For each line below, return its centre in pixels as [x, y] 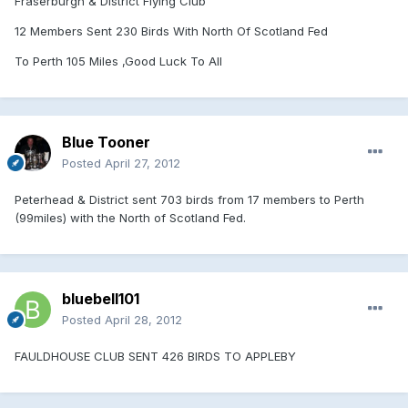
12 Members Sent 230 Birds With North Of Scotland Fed [171, 31]
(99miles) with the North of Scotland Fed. [130, 217]
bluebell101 [101, 298]
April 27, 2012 [143, 163]
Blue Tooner [106, 142]
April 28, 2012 [143, 319]
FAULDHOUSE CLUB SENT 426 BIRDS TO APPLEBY [155, 356]
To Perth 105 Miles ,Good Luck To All [118, 61]
